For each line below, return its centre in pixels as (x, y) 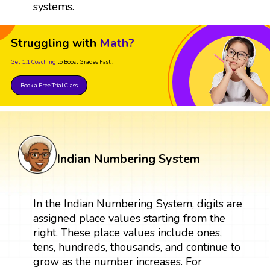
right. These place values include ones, (127, 232)
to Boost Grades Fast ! (86, 61)
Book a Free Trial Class (49, 85)
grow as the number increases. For (117, 261)
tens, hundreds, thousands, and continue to (137, 247)
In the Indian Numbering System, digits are (137, 203)
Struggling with (54, 43)
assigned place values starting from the (129, 218)
